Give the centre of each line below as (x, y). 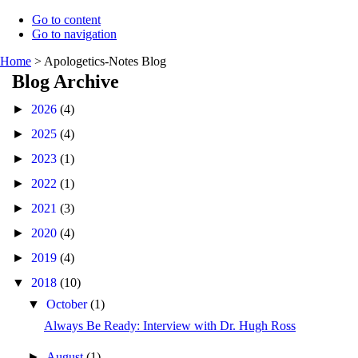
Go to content (66, 20)
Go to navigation (74, 34)
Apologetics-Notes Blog (105, 61)
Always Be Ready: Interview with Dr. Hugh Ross (169, 326)
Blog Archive (66, 82)
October (69, 304)
